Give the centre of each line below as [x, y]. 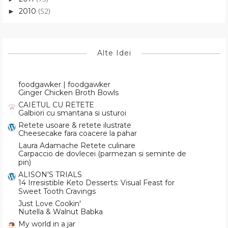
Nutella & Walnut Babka [61, 212]
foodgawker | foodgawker [64, 85]
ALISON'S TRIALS [50, 175]
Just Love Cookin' [50, 204]
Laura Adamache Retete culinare [77, 146]
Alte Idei [114, 53]
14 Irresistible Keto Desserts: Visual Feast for [96, 183]
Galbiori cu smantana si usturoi [72, 113]
